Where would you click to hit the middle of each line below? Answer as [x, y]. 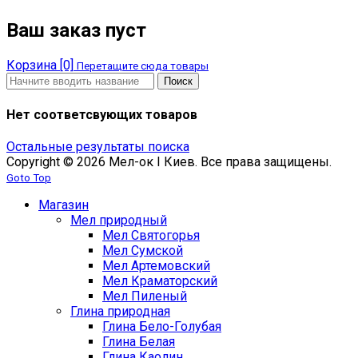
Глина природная [120, 311]
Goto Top [29, 177]
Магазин [64, 205]
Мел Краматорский [160, 280]
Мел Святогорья [151, 235]
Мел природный [119, 220]
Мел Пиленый [145, 296]
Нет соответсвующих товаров [102, 114]
